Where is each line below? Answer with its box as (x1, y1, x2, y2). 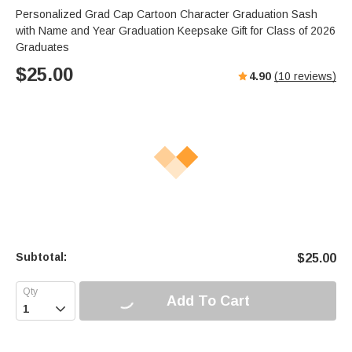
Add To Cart (166, 292, 250, 309)
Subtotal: (16, 251, 67, 264)
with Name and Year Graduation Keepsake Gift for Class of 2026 (16, 24, 335, 38)
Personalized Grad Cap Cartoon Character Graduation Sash (16, 8, 317, 21)
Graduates (16, 41, 69, 54)
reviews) (291, 70, 336, 83)
